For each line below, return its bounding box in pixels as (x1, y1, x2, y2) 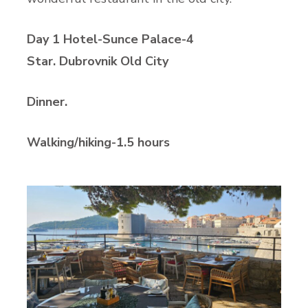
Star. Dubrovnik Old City (27, 53, 168, 70)
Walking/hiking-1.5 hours (27, 134, 170, 151)
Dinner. (27, 93, 71, 111)
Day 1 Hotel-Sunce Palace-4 (27, 31, 194, 48)
